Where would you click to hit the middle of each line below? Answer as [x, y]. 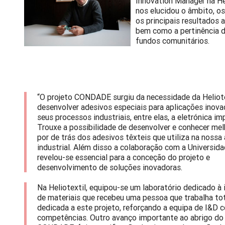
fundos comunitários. [174, 41]
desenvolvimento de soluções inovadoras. [111, 167]
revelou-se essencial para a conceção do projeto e [124, 157]
